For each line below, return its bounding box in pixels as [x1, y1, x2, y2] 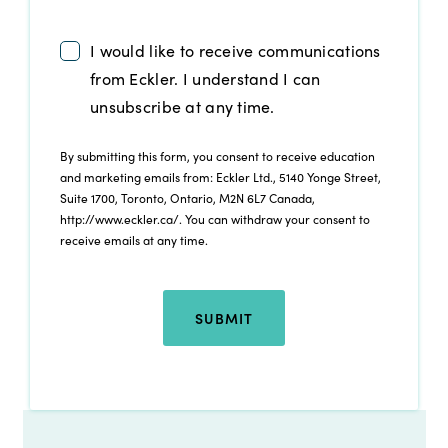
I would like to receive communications [90, 39, 381, 63]
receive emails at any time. [60, 231, 208, 250]
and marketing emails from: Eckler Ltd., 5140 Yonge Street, [60, 168, 381, 187]
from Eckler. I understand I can [90, 67, 321, 91]
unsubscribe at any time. [90, 95, 275, 119]
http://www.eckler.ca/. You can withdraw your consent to [60, 210, 370, 229]
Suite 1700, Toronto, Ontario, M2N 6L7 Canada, [60, 189, 315, 208]
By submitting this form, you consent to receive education [60, 147, 375, 166]
